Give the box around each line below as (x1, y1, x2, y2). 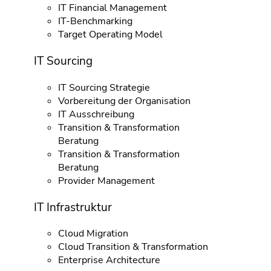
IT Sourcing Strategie (57, 80, 150, 94)
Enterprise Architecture (57, 253, 160, 267)
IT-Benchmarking (57, 15, 132, 28)
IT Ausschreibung (57, 107, 134, 121)
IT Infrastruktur (33, 199, 112, 215)
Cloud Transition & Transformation (57, 240, 208, 254)
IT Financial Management (57, 1, 167, 15)
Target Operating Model (57, 28, 163, 42)
